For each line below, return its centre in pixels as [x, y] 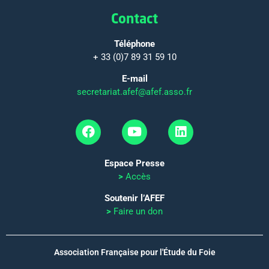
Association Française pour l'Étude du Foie [134, 252]
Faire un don [138, 212]
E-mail [134, 79]
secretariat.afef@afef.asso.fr [134, 92]
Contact [134, 18]
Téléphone [134, 44]
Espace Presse [134, 163]
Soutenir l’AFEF [134, 198]
